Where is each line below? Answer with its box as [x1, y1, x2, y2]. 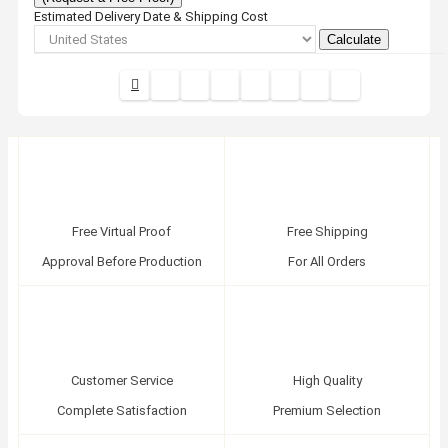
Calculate [327, 31, 381, 47]
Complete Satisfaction [56, 402, 187, 418]
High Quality [292, 372, 362, 388]
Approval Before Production [41, 253, 202, 269]
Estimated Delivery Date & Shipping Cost [34, 8, 268, 24]
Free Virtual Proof [72, 223, 171, 239]
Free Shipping [286, 223, 368, 239]
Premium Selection [273, 402, 381, 418]
